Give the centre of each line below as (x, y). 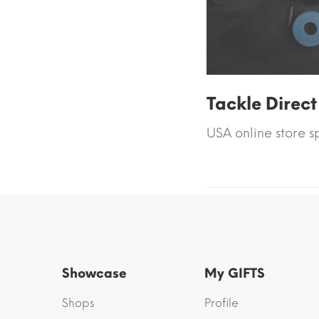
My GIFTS (235, 274)
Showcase (94, 274)
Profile (221, 303)
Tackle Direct (262, 104)
